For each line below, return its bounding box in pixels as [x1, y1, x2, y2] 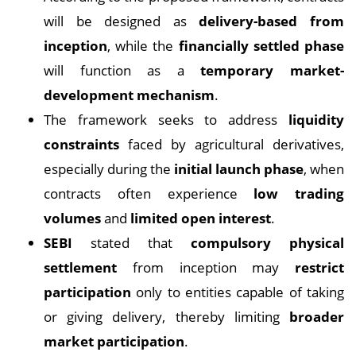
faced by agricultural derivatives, [119, 134, 344, 154]
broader [289, 307, 344, 327]
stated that [72, 233, 191, 253]
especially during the [44, 159, 174, 179]
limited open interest [130, 208, 271, 228]
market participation [44, 331, 184, 351]
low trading [253, 184, 344, 203]
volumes [44, 208, 101, 228]
